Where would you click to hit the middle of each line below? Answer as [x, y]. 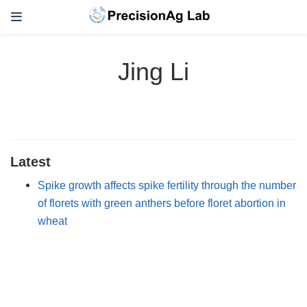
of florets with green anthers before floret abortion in [162, 202]
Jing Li [153, 72]
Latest [30, 161]
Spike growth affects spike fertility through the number [167, 185]
